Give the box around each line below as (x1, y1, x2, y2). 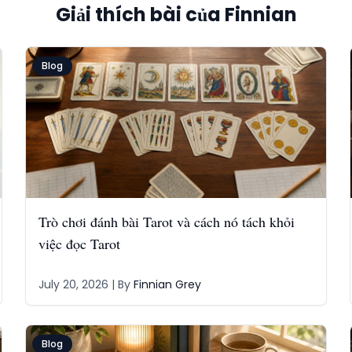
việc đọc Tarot (38, 234, 120, 253)
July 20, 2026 (38, 277, 108, 292)
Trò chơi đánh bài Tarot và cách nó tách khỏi (38, 212, 295, 231)
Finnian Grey (133, 277, 201, 292)
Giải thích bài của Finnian (55, 2, 297, 27)
